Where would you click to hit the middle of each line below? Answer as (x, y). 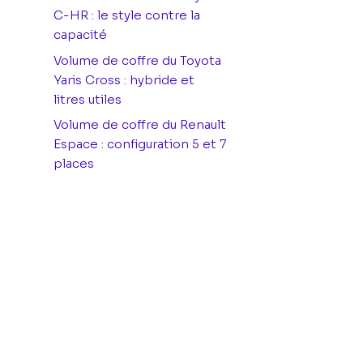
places (74, 163)
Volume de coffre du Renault (140, 124)
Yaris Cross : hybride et (124, 79)
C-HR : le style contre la (127, 15)
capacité (80, 34)
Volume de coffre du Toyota (137, 60)
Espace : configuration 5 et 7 (140, 144)
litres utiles (88, 99)
